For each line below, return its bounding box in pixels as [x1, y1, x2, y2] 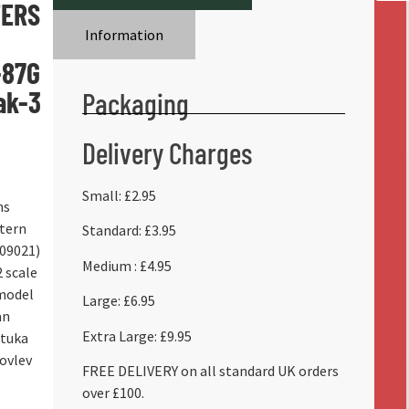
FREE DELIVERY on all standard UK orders [81, 361, 339, 380]
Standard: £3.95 [81, 221, 176, 240]
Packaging [81, 86, 189, 121]
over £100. [81, 383, 144, 402]
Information [84, 26, 163, 44]
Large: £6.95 [81, 291, 155, 310]
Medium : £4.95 [81, 256, 172, 275]
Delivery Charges [81, 135, 252, 170]
